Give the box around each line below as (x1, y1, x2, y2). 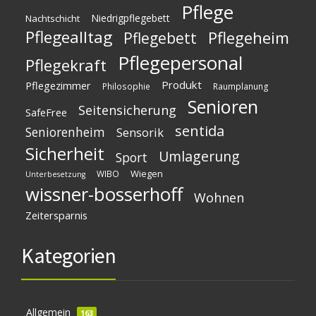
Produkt (162, 78, 202, 92)
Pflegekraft (25, 54, 107, 76)
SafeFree (25, 105, 67, 119)
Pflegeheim (208, 27, 289, 49)
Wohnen (194, 189, 244, 206)
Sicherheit (25, 142, 104, 165)
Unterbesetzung (25, 169, 85, 179)
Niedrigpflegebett (91, 11, 170, 25)
